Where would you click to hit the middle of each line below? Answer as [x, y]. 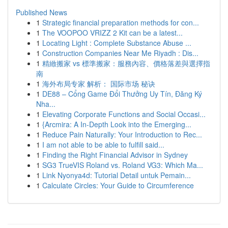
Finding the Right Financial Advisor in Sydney [115, 155]
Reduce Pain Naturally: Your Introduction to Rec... [122, 134]
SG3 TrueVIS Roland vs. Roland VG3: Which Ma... [123, 165]
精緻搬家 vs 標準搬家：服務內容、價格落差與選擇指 [126, 63]
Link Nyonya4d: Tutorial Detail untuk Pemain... [117, 175]
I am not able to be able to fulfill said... [103, 145]
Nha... [46, 104]
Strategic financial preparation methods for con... [121, 22]
